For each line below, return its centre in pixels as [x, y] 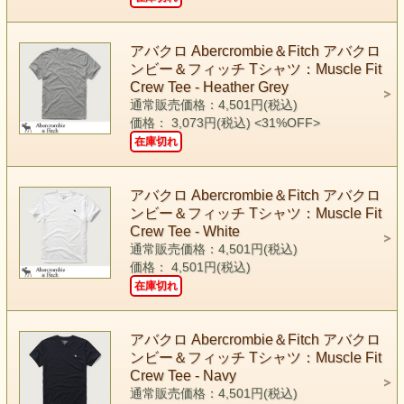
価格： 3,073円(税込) [192, 123]
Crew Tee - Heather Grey [209, 87]
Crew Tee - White [184, 231]
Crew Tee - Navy [183, 375]
